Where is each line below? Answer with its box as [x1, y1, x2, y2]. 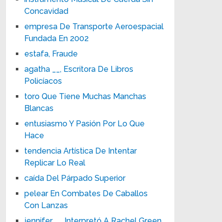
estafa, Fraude [24, 49, 78, 58]
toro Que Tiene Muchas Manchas [24, 91, 147, 101]
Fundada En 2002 [24, 33, 89, 43]
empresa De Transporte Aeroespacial [24, 21, 164, 31]
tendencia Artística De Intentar [24, 146, 137, 156]
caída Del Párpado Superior [24, 173, 126, 183]
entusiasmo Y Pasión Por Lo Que [24, 118, 145, 128]
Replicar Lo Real [24, 158, 86, 167]
